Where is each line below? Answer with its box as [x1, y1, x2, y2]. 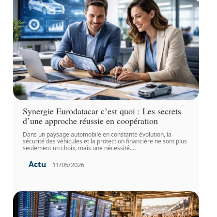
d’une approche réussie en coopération [22, 115, 158, 126]
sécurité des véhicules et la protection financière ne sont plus [22, 137, 187, 145]
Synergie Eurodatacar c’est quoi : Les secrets [22, 105, 181, 117]
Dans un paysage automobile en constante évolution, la [22, 130, 171, 139]
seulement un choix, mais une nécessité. [22, 144, 131, 152]
